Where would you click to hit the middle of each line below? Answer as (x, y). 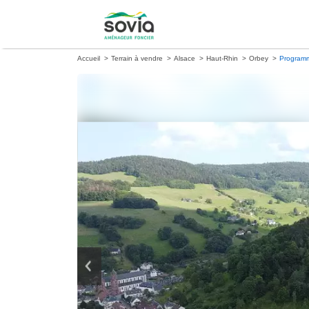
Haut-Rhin (222, 58)
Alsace (185, 58)
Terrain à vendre (137, 58)
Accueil (89, 58)
